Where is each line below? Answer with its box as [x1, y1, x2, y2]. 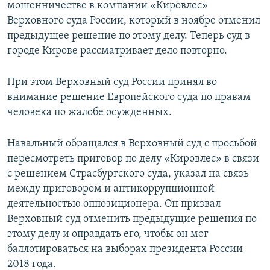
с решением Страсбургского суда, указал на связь [7, 168, 249, 180]
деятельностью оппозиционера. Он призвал [7, 198, 221, 210]
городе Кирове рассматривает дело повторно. [7, 45, 227, 57]
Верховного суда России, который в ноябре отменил [7, 15, 260, 27]
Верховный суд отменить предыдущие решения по [7, 213, 257, 225]
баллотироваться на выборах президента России [7, 243, 243, 256]
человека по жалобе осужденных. [7, 107, 172, 119]
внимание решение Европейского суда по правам [7, 92, 251, 104]
